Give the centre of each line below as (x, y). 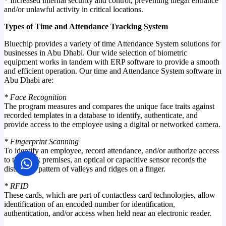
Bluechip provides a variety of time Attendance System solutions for (112, 43)
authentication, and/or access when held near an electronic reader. (108, 213)
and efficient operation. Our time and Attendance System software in (113, 71)
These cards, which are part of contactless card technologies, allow (110, 195)
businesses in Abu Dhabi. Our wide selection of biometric (96, 52)
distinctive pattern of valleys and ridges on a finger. (85, 168)
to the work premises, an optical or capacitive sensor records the (105, 159)
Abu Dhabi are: (29, 80)
